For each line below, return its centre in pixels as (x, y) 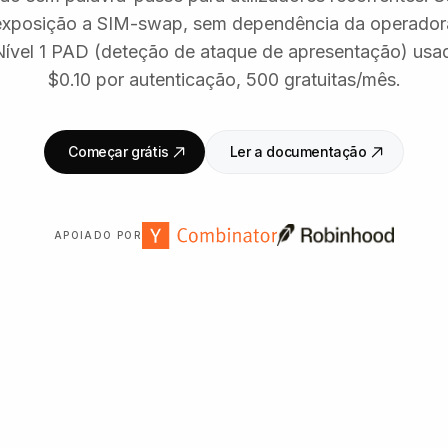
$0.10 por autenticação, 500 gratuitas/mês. (224, 79)
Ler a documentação (298, 151)
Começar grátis (118, 151)
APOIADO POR (98, 234)
